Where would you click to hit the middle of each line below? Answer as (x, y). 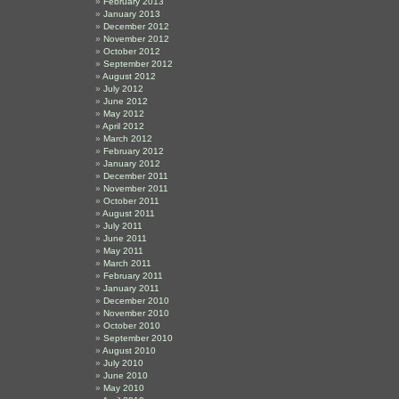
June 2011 (125, 238)
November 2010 (136, 313)
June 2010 (126, 375)
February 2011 (133, 276)
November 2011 (136, 188)
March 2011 (127, 263)
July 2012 (123, 89)
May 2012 (124, 114)
